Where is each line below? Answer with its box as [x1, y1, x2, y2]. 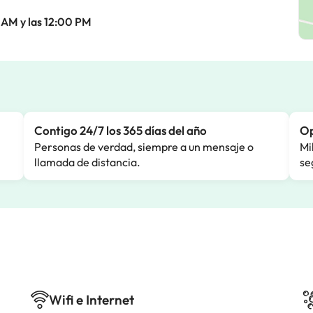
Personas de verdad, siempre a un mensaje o [34, 140, 254, 154]
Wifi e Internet [49, 291, 134, 308]
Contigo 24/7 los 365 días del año [34, 123, 207, 138]
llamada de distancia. [34, 155, 140, 169]
